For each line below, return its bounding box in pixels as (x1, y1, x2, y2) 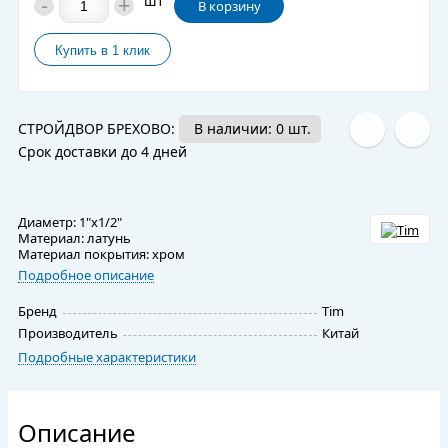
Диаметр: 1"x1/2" (18, 213, 122, 232)
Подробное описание (18, 266, 154, 285)
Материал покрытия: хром (18, 245, 185, 264)
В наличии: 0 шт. (194, 119, 311, 139)
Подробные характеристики (18, 347, 196, 366)
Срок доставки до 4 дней (18, 142, 187, 162)
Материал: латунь (18, 229, 131, 248)
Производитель (18, 323, 118, 342)
